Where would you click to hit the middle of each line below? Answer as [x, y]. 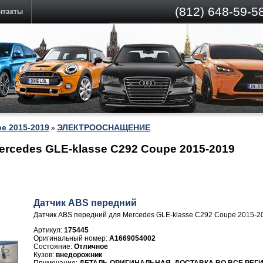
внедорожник [79, 255]
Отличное [91, 247]
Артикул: [49, 230]
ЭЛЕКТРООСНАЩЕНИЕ [104, 127]
